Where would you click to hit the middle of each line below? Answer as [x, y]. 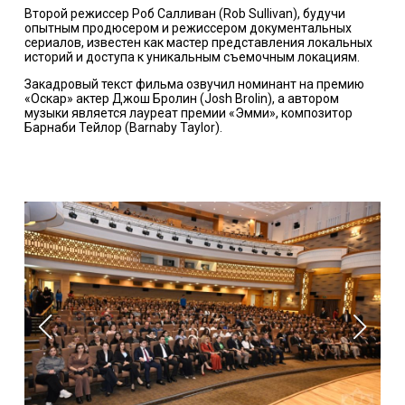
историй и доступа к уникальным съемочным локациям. [192, 57]
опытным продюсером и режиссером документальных [188, 28]
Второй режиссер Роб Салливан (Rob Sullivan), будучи [184, 13]
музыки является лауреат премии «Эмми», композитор [188, 113]
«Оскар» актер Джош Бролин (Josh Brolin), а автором [181, 98]
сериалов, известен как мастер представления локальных [198, 42]
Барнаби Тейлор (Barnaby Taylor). [123, 127]
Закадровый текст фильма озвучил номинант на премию [194, 84]
